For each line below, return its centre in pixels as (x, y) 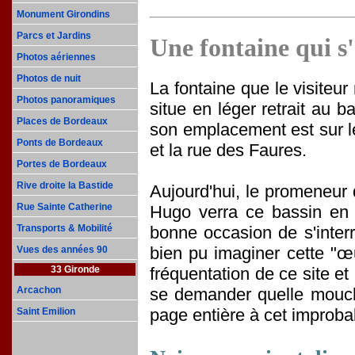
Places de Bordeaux (62, 121)
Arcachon (39, 290)
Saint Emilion (46, 311)
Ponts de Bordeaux (60, 143)
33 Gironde (75, 269)
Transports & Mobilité (65, 228)
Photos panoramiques (66, 100)
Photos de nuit (49, 78)
